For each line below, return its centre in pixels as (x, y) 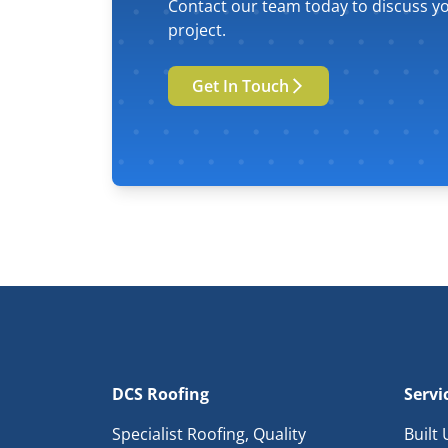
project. (197, 30)
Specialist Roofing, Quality (209, 434)
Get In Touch (240, 86)
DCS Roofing (160, 394)
